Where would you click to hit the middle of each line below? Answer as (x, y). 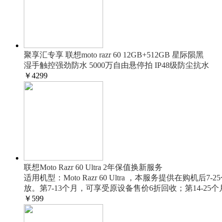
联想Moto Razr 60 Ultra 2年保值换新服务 (93, 167)
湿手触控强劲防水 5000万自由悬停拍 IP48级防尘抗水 (116, 65)
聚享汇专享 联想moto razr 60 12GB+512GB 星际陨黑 (114, 55)
